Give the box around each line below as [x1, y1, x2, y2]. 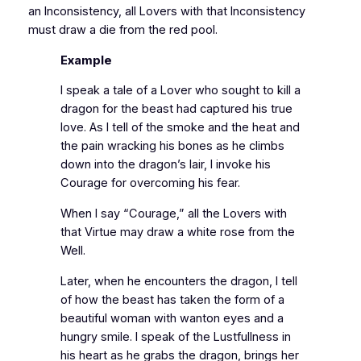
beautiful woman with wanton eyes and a [60, 310, 284, 326]
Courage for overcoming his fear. [60, 176, 240, 191]
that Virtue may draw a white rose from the [60, 224, 295, 239]
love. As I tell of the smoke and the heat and [60, 120, 300, 135]
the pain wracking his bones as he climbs [60, 139, 284, 154]
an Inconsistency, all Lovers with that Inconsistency [27, 4, 305, 19]
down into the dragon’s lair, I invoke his [60, 157, 271, 172]
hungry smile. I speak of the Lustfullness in [60, 329, 291, 344]
